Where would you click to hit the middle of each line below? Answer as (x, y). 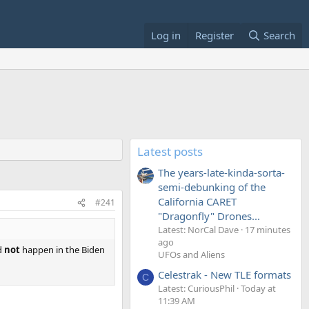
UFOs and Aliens (191, 255)
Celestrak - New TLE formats (225, 274)
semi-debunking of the (212, 187)
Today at (258, 288)
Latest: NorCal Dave (198, 230)
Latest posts (170, 151)
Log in (166, 35)
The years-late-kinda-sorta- (221, 173)
